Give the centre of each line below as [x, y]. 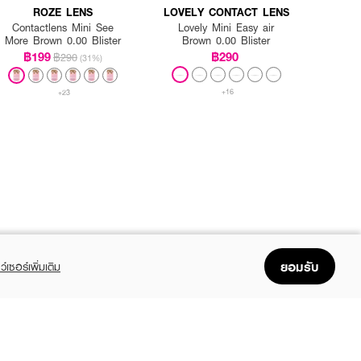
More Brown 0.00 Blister [62, 41]
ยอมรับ [300, 266]
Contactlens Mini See [62, 28]
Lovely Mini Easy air [226, 28]
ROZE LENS [62, 12]
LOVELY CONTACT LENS [226, 12]
